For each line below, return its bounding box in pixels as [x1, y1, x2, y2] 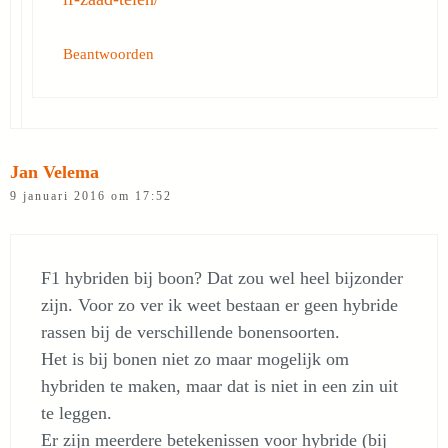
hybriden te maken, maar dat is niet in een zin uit [41, 376, 398, 396]
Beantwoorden [63, 45, 154, 62]
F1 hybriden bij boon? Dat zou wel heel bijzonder [41, 268, 403, 288]
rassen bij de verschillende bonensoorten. [41, 322, 340, 342]
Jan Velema [10, 162, 99, 182]
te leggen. [41, 403, 112, 423]
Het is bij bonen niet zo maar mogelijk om [41, 349, 349, 369]
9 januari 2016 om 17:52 [10, 189, 172, 203]
